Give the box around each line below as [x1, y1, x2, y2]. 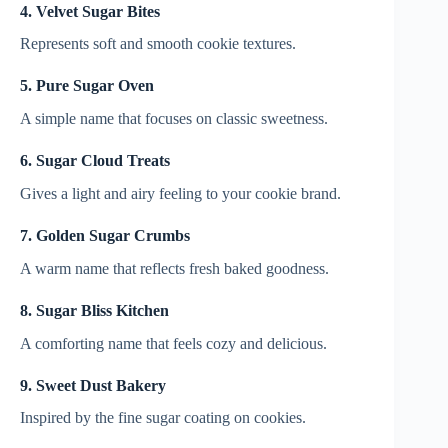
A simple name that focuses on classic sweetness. [20, 110, 328, 128]
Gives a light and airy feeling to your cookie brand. [20, 184, 341, 202]
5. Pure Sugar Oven [20, 77, 154, 95]
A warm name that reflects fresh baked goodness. [20, 259, 329, 277]
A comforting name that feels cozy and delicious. [20, 334, 327, 352]
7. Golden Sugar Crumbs [20, 226, 190, 244]
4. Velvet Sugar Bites [20, 2, 160, 20]
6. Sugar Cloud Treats [20, 152, 170, 170]
